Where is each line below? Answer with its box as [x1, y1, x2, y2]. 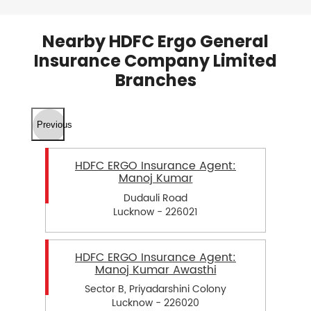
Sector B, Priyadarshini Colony [85, 280, 226, 297]
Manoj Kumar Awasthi [94, 260, 217, 279]
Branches [115, 69, 196, 92]
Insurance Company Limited [34, 49, 277, 73]
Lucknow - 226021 [113, 203, 198, 220]
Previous [37, 119, 72, 130]
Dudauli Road [124, 190, 187, 206]
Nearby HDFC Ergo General [42, 30, 269, 53]
